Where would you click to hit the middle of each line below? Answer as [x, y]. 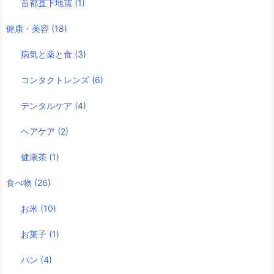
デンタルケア [48, 105]
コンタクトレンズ [57, 80]
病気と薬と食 [48, 54]
